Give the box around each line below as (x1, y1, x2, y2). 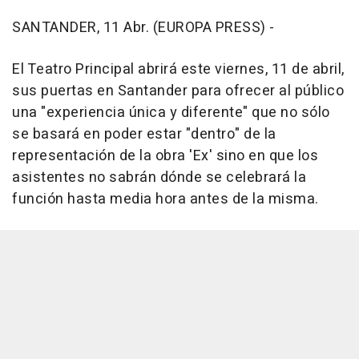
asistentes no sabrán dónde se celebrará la (12, 167, 306, 188)
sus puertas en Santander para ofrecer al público (12, 80, 344, 102)
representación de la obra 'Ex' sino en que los (12, 145, 318, 167)
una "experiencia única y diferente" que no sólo (12, 102, 330, 123)
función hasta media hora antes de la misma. (12, 188, 319, 210)
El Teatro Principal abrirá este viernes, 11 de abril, (12, 58, 345, 80)
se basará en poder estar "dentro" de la (12, 123, 276, 145)
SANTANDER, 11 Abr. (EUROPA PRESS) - (12, 17, 275, 38)
